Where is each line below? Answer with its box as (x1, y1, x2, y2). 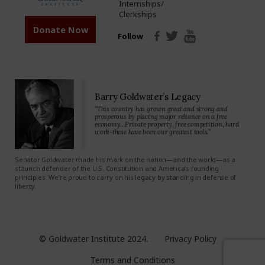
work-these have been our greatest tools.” (95, 128, 211, 137)
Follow (118, 30, 143, 41)
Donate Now (33, 24, 88, 36)
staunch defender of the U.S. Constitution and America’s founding (15, 164, 219, 173)
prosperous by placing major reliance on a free (95, 112, 227, 121)
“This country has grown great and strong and (95, 105, 228, 114)
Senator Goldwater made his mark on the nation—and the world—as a (15, 155, 235, 164)
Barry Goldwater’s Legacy (95, 91, 201, 103)
